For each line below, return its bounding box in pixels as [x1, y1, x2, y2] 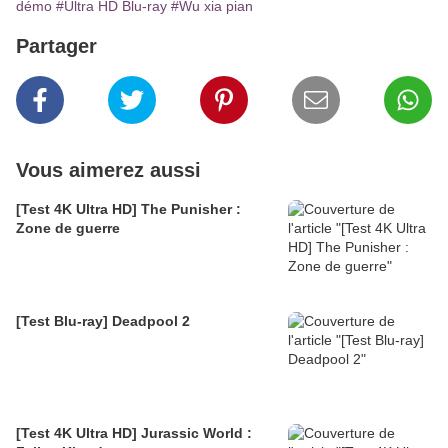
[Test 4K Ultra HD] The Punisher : [16, 201, 241, 218]
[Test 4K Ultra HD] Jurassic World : [16, 425, 252, 442]
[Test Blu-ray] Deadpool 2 [16, 313, 190, 330]
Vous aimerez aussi [16, 159, 201, 182]
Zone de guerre [16, 220, 120, 237]
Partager [16, 35, 97, 58]
